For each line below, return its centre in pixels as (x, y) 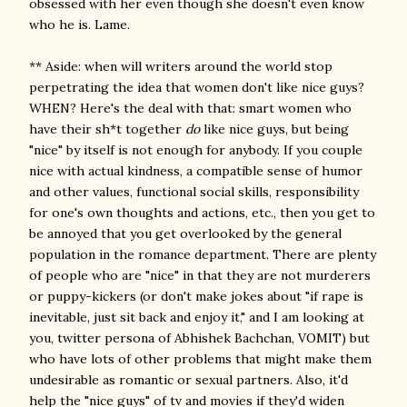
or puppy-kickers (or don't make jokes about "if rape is (196, 296)
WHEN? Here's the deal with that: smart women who (190, 108)
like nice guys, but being (274, 129)
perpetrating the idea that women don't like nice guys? (197, 87)
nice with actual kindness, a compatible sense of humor (196, 171)
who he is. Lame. (79, 25)
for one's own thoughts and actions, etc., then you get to (202, 213)
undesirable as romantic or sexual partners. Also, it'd (189, 380)
